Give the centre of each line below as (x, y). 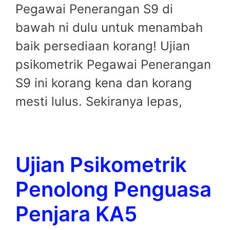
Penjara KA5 (76, 214)
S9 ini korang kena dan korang (104, 83)
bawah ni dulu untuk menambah (109, 28)
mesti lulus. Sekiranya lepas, (99, 102)
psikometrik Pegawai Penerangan (113, 65)
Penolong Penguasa (113, 189)
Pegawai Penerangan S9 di (94, 9)
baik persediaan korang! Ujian (103, 46)
